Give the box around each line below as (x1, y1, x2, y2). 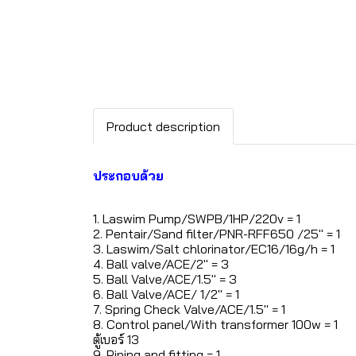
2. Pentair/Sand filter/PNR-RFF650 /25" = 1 (93, 225, 340, 242)
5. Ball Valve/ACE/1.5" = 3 (93, 270, 237, 287)
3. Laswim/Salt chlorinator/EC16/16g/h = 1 (93, 240, 335, 257)
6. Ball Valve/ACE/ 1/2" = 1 (93, 285, 239, 302)
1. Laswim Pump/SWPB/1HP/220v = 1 (93, 210, 300, 226)
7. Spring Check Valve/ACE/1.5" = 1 (93, 300, 285, 317)
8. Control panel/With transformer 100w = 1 (93, 315, 338, 332)
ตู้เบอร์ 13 (93, 331, 139, 347)
